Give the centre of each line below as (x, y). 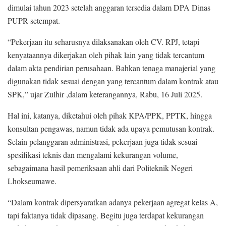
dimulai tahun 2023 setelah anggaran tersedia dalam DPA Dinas (109, 7)
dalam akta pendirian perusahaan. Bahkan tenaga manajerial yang (111, 68)
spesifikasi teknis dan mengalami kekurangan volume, (93, 154)
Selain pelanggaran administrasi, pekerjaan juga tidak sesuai (102, 141)
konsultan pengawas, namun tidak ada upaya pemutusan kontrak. (111, 128)
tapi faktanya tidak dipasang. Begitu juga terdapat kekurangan (106, 215)
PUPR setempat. (34, 20)
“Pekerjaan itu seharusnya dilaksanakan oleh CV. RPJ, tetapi (103, 41)
